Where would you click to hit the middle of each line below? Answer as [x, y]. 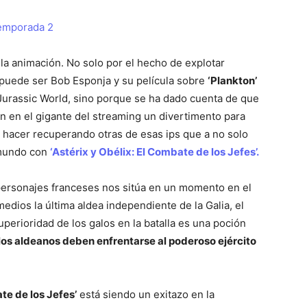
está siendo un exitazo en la [146, 294]
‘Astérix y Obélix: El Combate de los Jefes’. [155, 151]
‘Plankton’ [232, 80]
